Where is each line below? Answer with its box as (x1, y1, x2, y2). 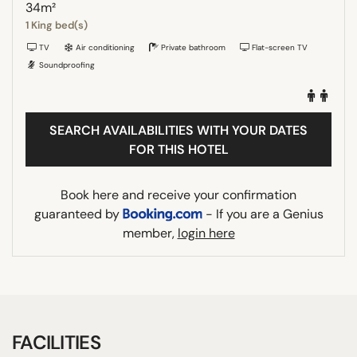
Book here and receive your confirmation (61, 186, 296, 203)
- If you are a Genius (202, 205, 324, 222)
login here (177, 224, 235, 241)
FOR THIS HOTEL (128, 140, 229, 158)
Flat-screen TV (249, 41, 308, 53)
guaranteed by (33, 205, 123, 222)
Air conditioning (73, 41, 135, 53)
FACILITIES (12, 329, 100, 355)
